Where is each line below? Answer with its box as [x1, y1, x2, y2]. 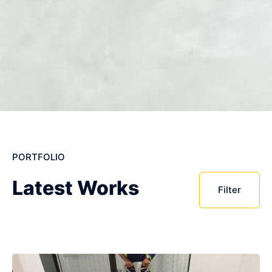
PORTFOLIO [12, 151, 65, 163]
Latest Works [12, 176, 139, 200]
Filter [218, 184, 241, 196]
